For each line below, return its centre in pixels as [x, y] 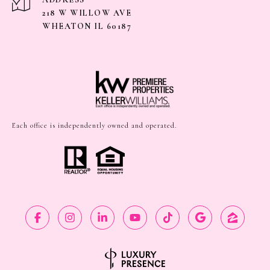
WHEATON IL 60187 [87, 27]
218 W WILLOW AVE [87, 13]
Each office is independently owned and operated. [94, 126]
